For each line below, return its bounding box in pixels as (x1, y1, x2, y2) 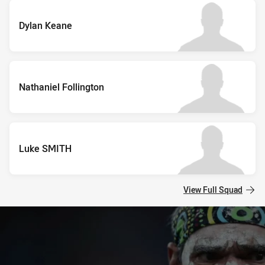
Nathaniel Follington (19, 80, 104, 93)
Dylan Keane (19, 18, 72, 32)
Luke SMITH (19, 141, 72, 155)
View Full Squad (183, 183, 243, 195)
